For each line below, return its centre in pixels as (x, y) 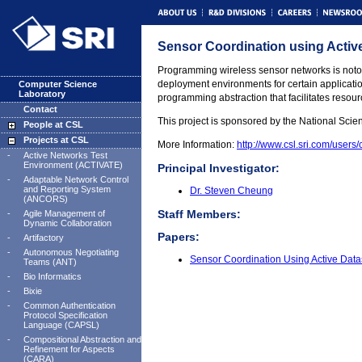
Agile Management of (64, 213)
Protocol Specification (65, 315)
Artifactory (44, 238)
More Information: (197, 145)
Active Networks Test (65, 155)
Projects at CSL (56, 140)
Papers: (179, 237)
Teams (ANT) (50, 262)
